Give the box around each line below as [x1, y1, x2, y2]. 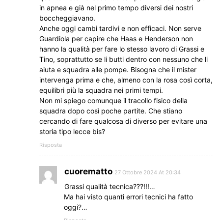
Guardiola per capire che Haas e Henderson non [39, 34, 193, 43]
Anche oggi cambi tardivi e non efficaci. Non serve [39, 24, 201, 32]
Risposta [39, 141, 62, 148]
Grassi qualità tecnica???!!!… [64, 182, 155, 191]
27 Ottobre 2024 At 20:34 [114, 168, 181, 176]
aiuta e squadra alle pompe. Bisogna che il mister [39, 65, 196, 74]
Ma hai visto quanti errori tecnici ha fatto [64, 192, 193, 201]
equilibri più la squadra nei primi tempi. [39, 85, 163, 94]
